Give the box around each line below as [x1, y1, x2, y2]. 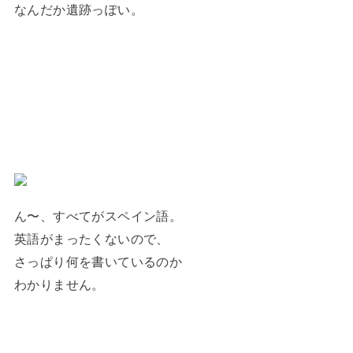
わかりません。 [13, 277, 105, 292]
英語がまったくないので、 [13, 232, 169, 247]
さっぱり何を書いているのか [13, 255, 183, 269]
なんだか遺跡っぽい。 [13, 2, 144, 17]
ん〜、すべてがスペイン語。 [13, 209, 183, 224]
